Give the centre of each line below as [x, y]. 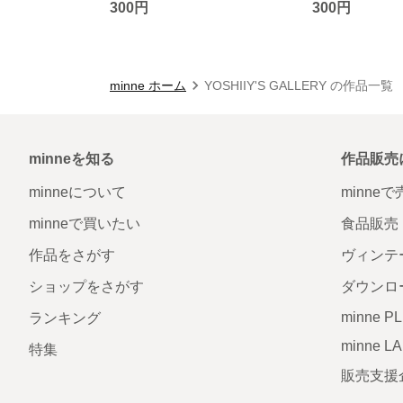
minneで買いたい [85, 223]
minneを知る [72, 158]
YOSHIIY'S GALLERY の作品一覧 [299, 85]
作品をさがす [72, 255]
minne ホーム [148, 85]
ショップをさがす [86, 286]
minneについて [77, 192]
